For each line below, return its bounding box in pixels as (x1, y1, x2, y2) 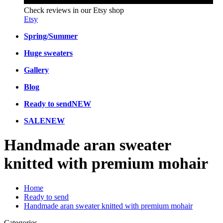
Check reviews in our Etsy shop (24, 6, 124, 14)
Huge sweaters (24, 49, 73, 57)
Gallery (24, 66, 49, 74)
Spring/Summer (24, 32, 78, 40)
